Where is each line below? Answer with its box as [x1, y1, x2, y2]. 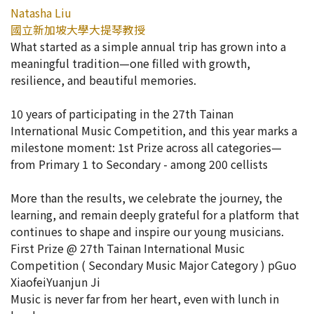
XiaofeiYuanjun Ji [11, 273, 100, 290]
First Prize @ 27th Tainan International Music [11, 240, 245, 257]
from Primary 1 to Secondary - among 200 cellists [11, 156, 271, 172]
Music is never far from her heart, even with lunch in [11, 290, 279, 307]
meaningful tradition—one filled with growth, [11, 55, 250, 71]
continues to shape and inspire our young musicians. [11, 223, 287, 240]
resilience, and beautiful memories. [11, 71, 196, 88]
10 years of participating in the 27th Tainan [11, 105, 233, 122]
